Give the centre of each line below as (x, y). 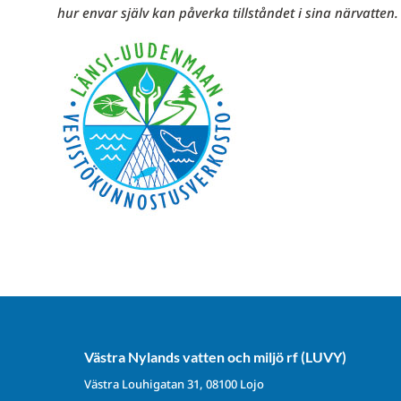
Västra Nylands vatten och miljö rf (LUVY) (215, 357)
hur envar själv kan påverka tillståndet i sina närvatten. (227, 13)
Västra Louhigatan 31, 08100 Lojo (174, 384)
